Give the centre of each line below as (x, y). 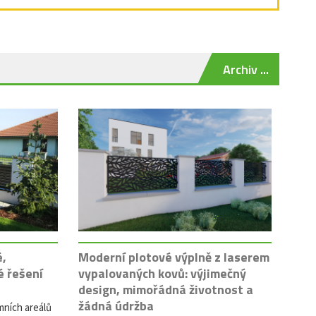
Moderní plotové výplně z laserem (174, 257)
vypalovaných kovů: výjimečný (162, 273)
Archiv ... (246, 69)
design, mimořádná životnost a (165, 289)
